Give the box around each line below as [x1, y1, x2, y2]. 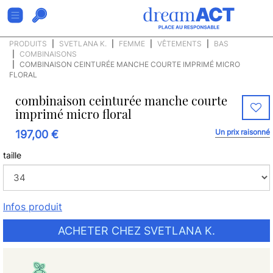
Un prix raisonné [215, 127, 270, 136]
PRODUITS [9, 39, 47, 48]
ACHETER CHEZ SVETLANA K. [58, 224, 215, 237]
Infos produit [3, 200, 62, 213]
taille [3, 150, 21, 160]
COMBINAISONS [19, 49, 77, 58]
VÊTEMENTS [157, 39, 202, 48]
